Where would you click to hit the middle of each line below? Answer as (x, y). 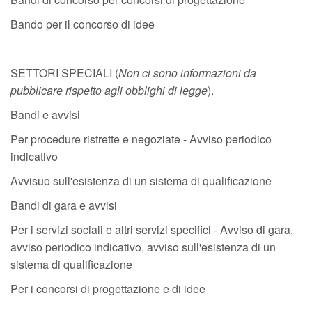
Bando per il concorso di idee (83, 24)
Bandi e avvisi (45, 115)
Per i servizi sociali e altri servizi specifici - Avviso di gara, (152, 229)
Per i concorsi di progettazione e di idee (109, 289)
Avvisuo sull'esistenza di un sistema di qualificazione (141, 181)
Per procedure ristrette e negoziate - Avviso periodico (141, 139)
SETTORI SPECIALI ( (64, 73)
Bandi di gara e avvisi (64, 205)
